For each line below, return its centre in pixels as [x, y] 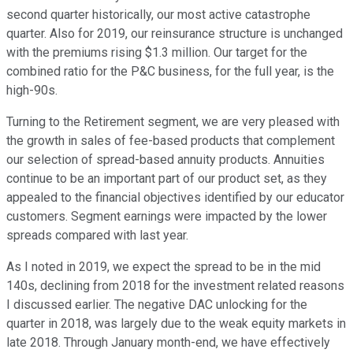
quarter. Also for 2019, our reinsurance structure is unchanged [175, 34]
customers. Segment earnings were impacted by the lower [167, 217]
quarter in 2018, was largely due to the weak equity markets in [176, 324]
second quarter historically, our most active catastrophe [158, 15]
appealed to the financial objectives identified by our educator [175, 198]
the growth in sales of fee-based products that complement [171, 141]
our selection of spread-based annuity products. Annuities [165, 160]
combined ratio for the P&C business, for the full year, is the [170, 72]
